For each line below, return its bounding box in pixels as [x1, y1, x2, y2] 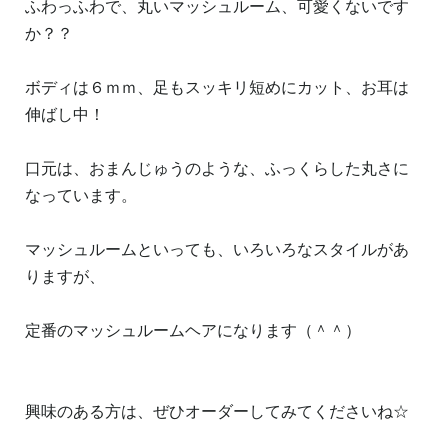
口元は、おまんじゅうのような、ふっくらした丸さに [25, 160, 409, 178]
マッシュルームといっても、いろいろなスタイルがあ [25, 241, 409, 259]
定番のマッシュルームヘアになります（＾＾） [25, 322, 361, 340]
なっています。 [25, 187, 137, 205]
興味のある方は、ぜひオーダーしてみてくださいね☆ [25, 403, 409, 421]
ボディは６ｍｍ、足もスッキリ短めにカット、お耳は [25, 79, 409, 97]
